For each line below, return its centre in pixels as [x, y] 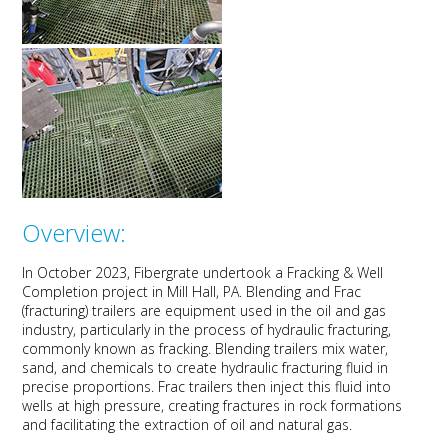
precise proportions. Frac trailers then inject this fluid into [207, 387]
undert [223, 273]
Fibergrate [167, 273]
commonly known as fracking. [119, 349]
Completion [62, 292]
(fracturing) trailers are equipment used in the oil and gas [204, 311]
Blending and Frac [304, 292]
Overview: [74, 233]
